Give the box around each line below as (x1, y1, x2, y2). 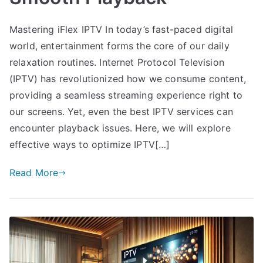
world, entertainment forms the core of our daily (9, 40, 230, 52)
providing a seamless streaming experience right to (9, 89, 243, 102)
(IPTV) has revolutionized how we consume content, (9, 73, 246, 85)
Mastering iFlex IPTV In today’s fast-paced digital (9, 23, 234, 36)
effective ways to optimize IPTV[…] (9, 139, 170, 151)
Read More (9, 167, 59, 179)
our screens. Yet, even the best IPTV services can (9, 106, 233, 118)
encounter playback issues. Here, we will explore (9, 122, 231, 134)
